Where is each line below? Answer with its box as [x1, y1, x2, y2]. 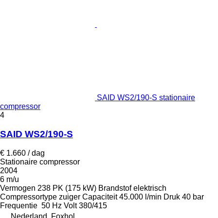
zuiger [59, 192, 80, 201]
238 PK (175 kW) [37, 183, 96, 192]
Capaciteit [82, 192, 117, 201]
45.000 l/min [119, 192, 162, 201]
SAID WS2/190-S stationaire [97, 93, 195, 102]
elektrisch [133, 183, 166, 192]
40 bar [182, 192, 204, 201]
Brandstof [98, 183, 131, 192]
